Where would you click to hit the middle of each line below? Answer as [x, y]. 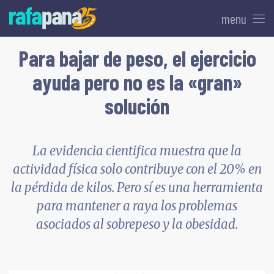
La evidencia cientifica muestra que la [137, 151]
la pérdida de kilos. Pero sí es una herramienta [137, 188]
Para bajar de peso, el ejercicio [137, 58]
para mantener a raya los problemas [137, 206]
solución [137, 106]
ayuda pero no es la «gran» [137, 82]
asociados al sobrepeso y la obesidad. [137, 224]
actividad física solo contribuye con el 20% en [137, 169]
